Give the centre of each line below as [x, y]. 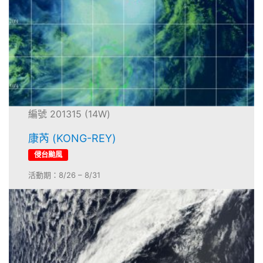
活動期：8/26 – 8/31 [65, 175]
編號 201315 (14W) [70, 114]
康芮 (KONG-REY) [73, 138]
